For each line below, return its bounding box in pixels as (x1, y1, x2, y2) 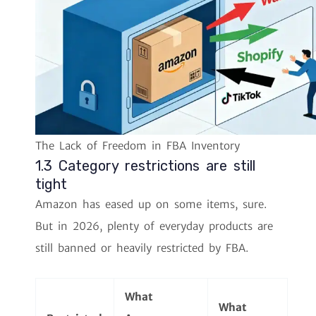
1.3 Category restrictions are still (35, 157, 255, 175)
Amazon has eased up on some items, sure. (35, 197, 267, 212)
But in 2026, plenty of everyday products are (35, 219, 273, 233)
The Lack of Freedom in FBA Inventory (35, 139, 240, 153)
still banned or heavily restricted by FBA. (35, 241, 248, 255)
